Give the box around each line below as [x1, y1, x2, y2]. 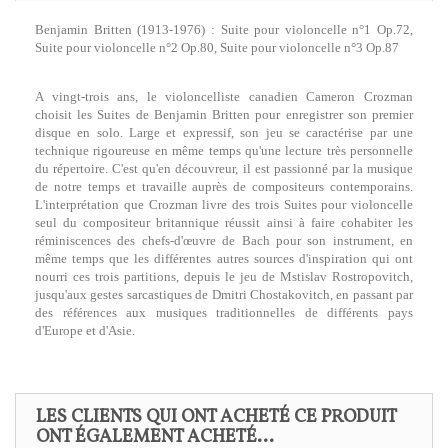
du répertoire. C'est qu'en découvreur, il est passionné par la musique [35, 161, 413, 176]
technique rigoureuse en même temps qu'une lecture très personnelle [35, 143, 413, 158]
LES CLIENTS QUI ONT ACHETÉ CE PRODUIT [36, 405, 397, 430]
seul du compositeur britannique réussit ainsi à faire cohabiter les [35, 215, 413, 230]
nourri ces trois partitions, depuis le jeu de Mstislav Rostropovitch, [35, 269, 413, 284]
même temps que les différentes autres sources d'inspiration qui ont [35, 251, 413, 266]
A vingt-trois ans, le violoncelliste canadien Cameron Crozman [35, 89, 413, 104]
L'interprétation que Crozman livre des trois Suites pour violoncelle [35, 197, 413, 212]
